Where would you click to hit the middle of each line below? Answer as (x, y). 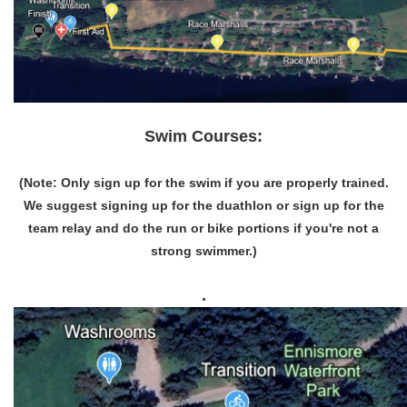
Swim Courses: (203, 136)
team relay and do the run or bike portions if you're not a (203, 228)
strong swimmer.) (203, 251)
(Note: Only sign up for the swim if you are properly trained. (203, 183)
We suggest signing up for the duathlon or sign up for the (203, 205)
